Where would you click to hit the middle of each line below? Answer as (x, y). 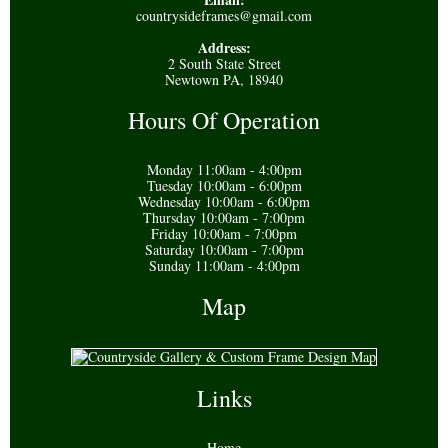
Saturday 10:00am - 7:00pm (224, 249)
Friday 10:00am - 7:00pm (224, 233)
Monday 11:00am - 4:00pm (224, 169)
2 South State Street (224, 63)
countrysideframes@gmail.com (224, 15)
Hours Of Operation (224, 120)
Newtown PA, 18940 (224, 79)
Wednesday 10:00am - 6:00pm (224, 201)
